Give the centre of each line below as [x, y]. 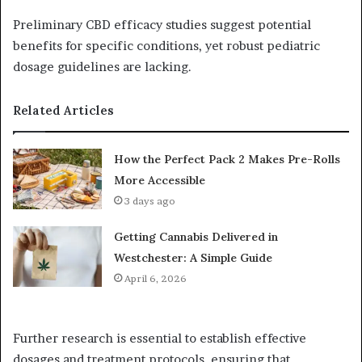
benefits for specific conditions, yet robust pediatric [166, 45]
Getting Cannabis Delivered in [196, 236]
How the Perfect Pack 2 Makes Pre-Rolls [227, 159]
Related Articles [63, 110]
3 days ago [150, 200]
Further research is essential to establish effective [160, 338]
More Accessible [160, 180]
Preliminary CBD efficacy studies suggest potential [162, 24]
